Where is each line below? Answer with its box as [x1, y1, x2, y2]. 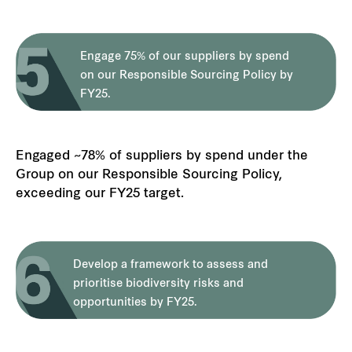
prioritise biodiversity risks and [73, 278, 244, 291]
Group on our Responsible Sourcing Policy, [16, 169, 282, 182]
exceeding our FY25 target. [16, 188, 184, 201]
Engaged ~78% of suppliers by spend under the [16, 150, 308, 163]
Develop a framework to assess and [73, 259, 269, 272]
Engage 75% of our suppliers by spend [79, 51, 289, 64]
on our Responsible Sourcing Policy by [79, 70, 293, 82]
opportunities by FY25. [73, 297, 198, 310]
